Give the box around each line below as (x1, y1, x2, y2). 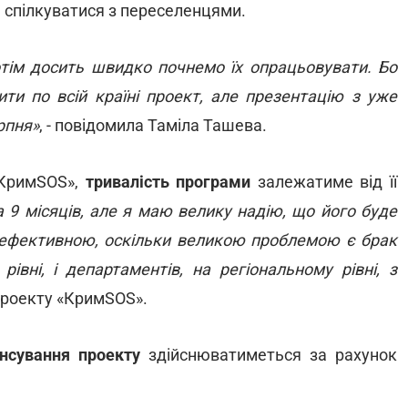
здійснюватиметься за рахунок (139, 345, 398, 364)
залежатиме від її (250, 172, 398, 191)
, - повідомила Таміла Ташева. (39, 116, 267, 135)
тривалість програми (85, 172, 251, 191)
